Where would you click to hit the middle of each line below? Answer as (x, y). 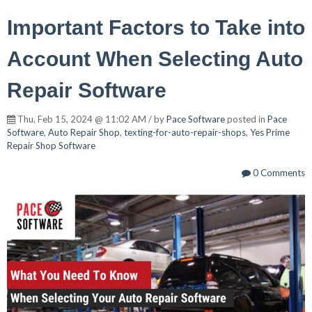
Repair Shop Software (51, 146)
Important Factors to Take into (156, 28)
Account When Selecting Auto (155, 59)
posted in (246, 119)
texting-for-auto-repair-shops (185, 133)
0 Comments (278, 173)
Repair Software (87, 91)
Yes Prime (270, 133)
